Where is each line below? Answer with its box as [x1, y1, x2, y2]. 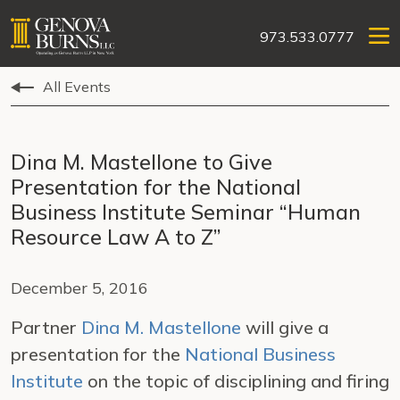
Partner [11, 316, 81, 338]
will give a [241, 316, 329, 338]
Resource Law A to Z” [11, 223, 221, 250]
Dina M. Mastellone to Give [11, 148, 272, 175]
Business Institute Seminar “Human [11, 198, 361, 225]
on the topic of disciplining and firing [83, 370, 389, 392]
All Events [43, 78, 111, 96]
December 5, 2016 [11, 278, 148, 298]
